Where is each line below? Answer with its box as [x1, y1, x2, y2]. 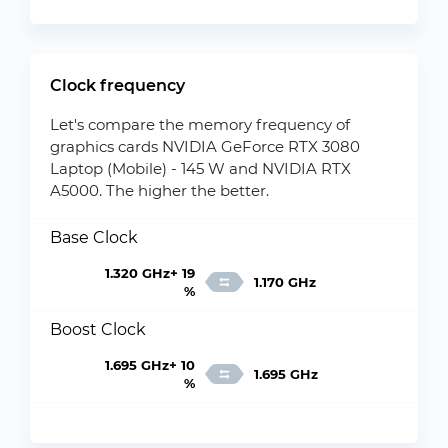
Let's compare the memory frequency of [50, 115, 350, 134]
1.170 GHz [253, 274, 316, 290]
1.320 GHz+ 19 [104, 265, 195, 281]
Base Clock [50, 228, 138, 247]
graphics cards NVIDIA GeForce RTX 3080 [50, 137, 360, 156]
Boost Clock [50, 320, 146, 339]
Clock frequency [50, 76, 185, 95]
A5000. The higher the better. [50, 181, 269, 200]
